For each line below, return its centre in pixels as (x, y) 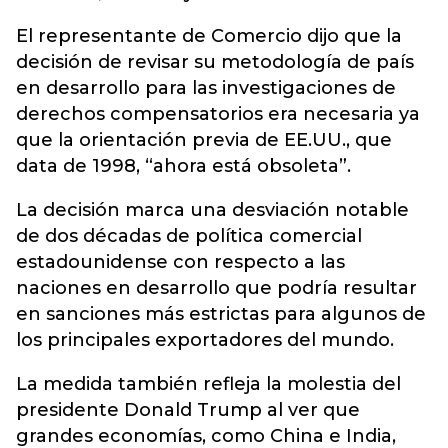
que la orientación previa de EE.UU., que (204, 140)
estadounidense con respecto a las (180, 262)
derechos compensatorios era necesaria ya (218, 114)
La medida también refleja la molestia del (208, 384)
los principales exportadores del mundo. (205, 340)
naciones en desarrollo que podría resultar (216, 288)
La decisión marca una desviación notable (212, 210)
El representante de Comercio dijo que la (209, 36)
